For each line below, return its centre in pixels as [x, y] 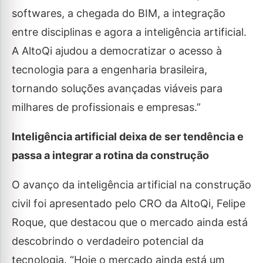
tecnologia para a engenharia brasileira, [109, 70]
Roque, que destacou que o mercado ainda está [130, 222]
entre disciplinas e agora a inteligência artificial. [129, 32]
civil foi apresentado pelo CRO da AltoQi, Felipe [129, 204]
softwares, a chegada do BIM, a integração [119, 14]
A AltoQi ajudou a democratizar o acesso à [117, 51]
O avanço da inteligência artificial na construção [131, 185]
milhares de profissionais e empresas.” [106, 107]
